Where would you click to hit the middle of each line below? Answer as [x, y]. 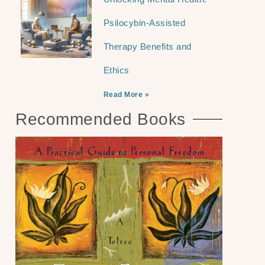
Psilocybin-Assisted [144, 22]
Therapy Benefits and [147, 46]
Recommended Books [101, 119]
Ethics [116, 70]
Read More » [126, 94]
